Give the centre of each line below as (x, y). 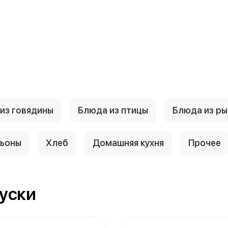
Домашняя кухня (128, 143)
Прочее (205, 143)
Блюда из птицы (113, 110)
